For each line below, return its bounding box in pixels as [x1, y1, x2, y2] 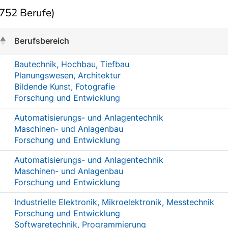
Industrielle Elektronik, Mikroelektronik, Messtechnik [14, 197, 214, 207]
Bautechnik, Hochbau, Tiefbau [14, 59, 129, 69]
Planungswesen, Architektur [14, 70, 121, 80]
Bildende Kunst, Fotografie [14, 81, 115, 92]
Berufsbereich [14, 36, 69, 46]
